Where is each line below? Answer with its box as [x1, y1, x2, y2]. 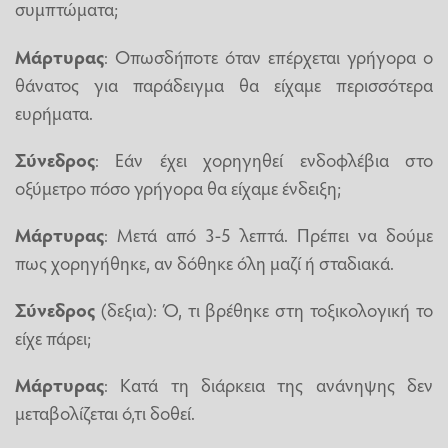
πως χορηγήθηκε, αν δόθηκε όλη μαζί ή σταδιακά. [15, 249, 394, 276]
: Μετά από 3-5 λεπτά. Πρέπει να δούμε [104, 221, 433, 248]
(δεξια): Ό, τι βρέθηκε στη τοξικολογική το [95, 296, 433, 323]
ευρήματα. [15, 98, 93, 125]
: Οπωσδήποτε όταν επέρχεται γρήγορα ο [104, 42, 433, 69]
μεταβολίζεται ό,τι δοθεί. [15, 399, 195, 426]
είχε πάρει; [15, 324, 91, 351]
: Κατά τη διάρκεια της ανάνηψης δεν [104, 371, 433, 398]
